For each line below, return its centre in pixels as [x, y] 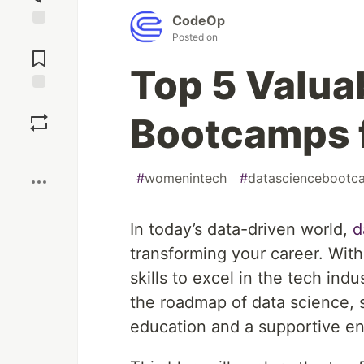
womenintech [186, 178]
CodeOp [199, 21]
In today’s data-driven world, [241, 230]
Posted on [195, 37]
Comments [39, 52]
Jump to [39, 38]
